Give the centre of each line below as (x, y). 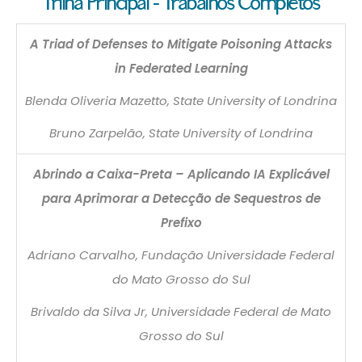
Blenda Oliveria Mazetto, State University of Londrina (181, 100)
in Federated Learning (181, 68)
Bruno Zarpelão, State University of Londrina (181, 133)
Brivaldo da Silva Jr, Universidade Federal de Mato (181, 311)
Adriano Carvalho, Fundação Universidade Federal (181, 255)
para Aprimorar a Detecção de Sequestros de (181, 198)
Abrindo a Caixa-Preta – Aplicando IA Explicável (181, 174)
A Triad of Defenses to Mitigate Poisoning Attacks (181, 44)
